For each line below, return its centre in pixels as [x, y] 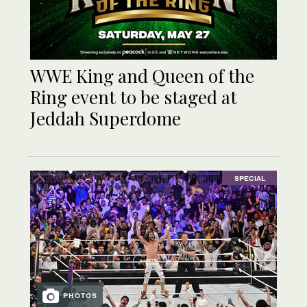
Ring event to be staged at [134, 97]
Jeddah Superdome [106, 119]
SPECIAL [249, 178]
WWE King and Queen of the [142, 76]
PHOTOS [81, 295]
